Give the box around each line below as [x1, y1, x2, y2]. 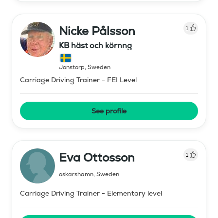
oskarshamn [59, 170, 93, 178]
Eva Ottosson [59, 149, 135, 165]
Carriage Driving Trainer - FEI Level [20, 75, 137, 84]
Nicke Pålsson [59, 23, 135, 38]
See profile [91, 106, 127, 115]
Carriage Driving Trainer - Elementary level [20, 188, 162, 198]
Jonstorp [59, 63, 85, 71]
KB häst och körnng [59, 40, 132, 51]
